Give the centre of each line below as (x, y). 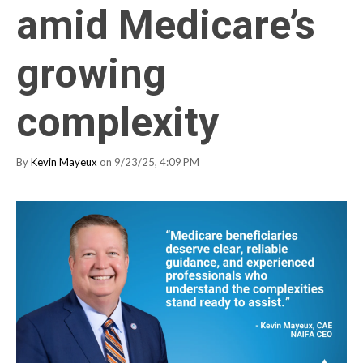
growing (91, 73)
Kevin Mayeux (64, 162)
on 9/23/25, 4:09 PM (148, 162)
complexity (117, 122)
